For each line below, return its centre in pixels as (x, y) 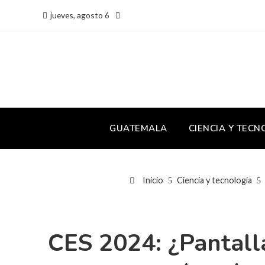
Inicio (152, 180)
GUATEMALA (138, 128)
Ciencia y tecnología (214, 180)
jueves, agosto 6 (80, 15)
